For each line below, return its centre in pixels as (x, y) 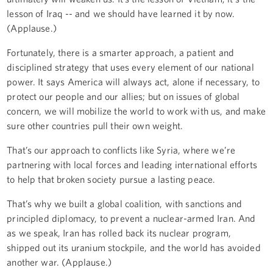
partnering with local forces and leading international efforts (132, 164)
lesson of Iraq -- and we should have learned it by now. (121, 13)
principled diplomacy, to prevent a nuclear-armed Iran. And (131, 218)
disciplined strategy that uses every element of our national (130, 67)
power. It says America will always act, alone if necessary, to (133, 81)
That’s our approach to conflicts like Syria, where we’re (121, 150)
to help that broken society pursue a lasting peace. (111, 179)
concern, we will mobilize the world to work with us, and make (136, 111)
